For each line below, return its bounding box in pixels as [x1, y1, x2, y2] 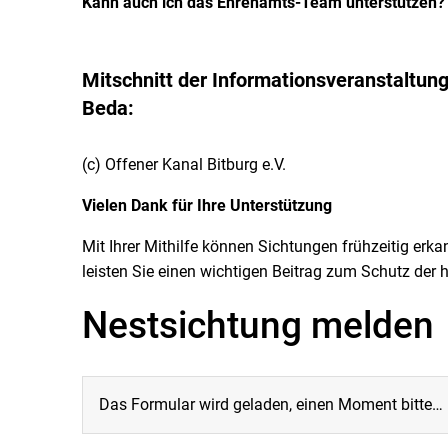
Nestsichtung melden [82, 304, 434, 347]
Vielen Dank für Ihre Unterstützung [82, 196, 332, 215]
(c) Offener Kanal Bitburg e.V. [82, 155, 286, 174]
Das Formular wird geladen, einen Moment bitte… [99, 395, 443, 414]
